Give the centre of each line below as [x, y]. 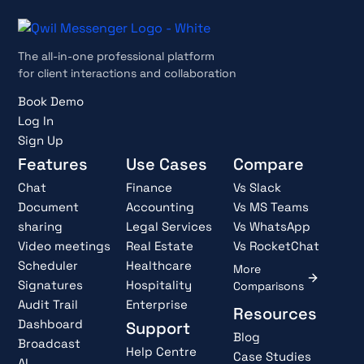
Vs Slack [257, 188]
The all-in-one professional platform [117, 56]
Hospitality [158, 285]
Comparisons [268, 286]
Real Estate [159, 246]
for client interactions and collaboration [128, 74]
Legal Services [169, 227]
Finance [149, 188]
